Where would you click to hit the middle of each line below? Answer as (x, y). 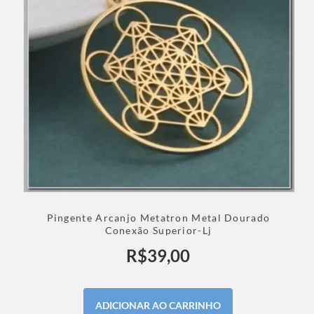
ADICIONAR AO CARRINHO (158, 306)
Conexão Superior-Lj (158, 231)
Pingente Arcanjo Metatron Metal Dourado (158, 218)
